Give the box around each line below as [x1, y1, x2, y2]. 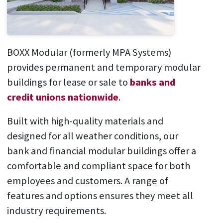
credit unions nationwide [6, 90, 118, 104]
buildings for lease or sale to [6, 75, 130, 89]
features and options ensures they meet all [6, 189, 193, 202]
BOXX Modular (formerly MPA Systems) [6, 45, 171, 59]
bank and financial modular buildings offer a [6, 144, 196, 157]
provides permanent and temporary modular [6, 60, 201, 74]
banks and [129, 75, 175, 89]
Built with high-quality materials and [6, 114, 163, 127]
